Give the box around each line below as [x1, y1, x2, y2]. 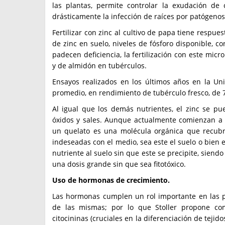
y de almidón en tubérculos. [52, 61, 147, 70]
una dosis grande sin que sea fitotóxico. [52, 159, 186, 169]
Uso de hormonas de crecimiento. [52, 175, 170, 185]
